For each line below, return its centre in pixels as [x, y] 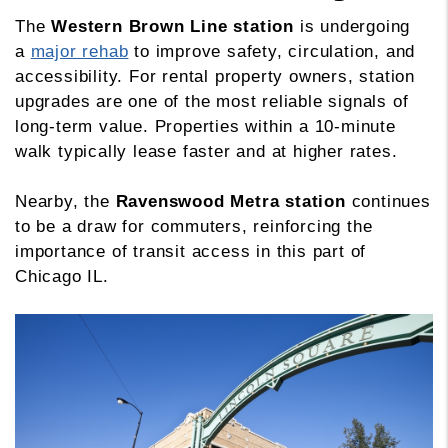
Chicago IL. [62, 277]
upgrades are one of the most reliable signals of [212, 102]
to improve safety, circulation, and [272, 52]
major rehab [79, 52]
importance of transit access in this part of [191, 252]
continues [388, 202]
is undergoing [352, 27]
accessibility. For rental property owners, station [215, 77]
